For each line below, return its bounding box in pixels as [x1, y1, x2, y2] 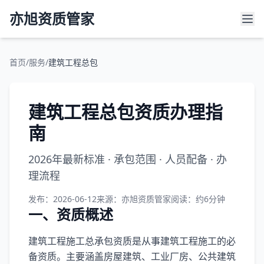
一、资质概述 [28, 204, 113, 224]
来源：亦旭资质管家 [97, 193, 171, 204]
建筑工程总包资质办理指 [28, 100, 223, 124]
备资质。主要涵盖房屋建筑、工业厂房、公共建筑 [28, 250, 236, 263]
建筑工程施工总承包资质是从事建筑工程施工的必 [28, 235, 236, 247]
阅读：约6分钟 [171, 193, 225, 204]
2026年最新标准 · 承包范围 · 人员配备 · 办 [28, 152, 227, 166]
